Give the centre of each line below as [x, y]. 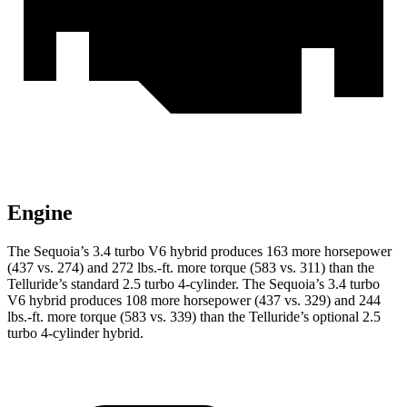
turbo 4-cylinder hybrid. [75, 333]
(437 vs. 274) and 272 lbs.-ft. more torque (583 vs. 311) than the [191, 268]
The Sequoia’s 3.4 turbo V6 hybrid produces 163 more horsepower [199, 252]
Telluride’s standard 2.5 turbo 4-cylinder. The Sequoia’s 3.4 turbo [194, 284]
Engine [40, 213]
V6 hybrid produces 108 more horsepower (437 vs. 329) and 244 [194, 301]
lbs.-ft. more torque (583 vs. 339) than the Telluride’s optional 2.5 [194, 317]
